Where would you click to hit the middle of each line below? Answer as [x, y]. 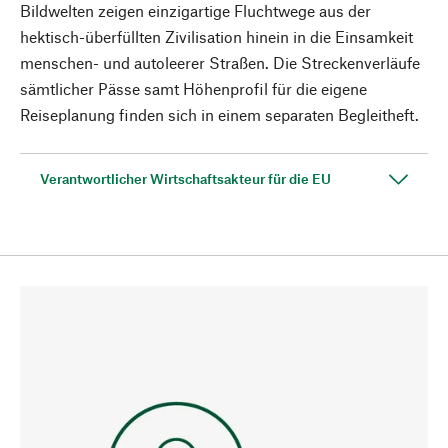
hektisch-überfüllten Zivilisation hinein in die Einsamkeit [216, 36]
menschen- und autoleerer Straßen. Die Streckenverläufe [220, 62]
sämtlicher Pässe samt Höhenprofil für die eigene [193, 88]
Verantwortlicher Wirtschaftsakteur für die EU [185, 178]
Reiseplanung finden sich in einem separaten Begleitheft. [219, 114]
